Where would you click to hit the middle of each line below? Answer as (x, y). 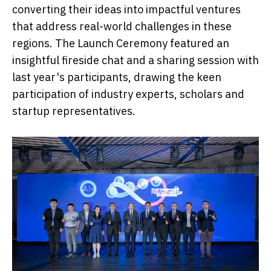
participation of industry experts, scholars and (128, 94)
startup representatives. (74, 111)
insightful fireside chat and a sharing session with (135, 60)
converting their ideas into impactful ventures (126, 10)
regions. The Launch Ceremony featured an (121, 44)
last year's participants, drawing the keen (117, 77)
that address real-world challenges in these (122, 27)
